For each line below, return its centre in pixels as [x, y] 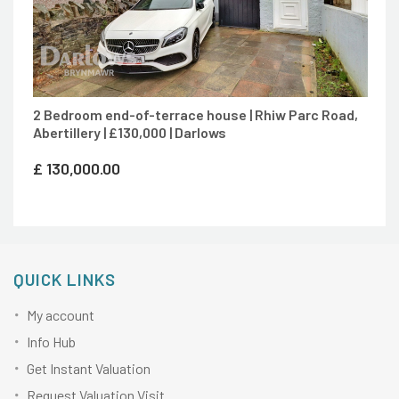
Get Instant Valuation [89, 368]
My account [61, 314]
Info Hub [51, 341]
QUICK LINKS [65, 279]
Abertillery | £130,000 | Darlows [130, 132]
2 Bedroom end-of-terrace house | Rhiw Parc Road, [195, 114]
